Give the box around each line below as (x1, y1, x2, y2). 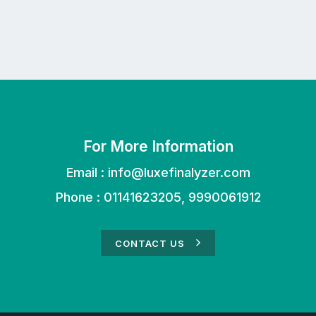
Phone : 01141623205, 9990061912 (55, 189, 261, 205)
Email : (66, 164, 108, 180)
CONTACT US (115, 237, 188, 249)
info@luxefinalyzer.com (107, 164, 250, 180)
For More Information (83, 137, 233, 155)
